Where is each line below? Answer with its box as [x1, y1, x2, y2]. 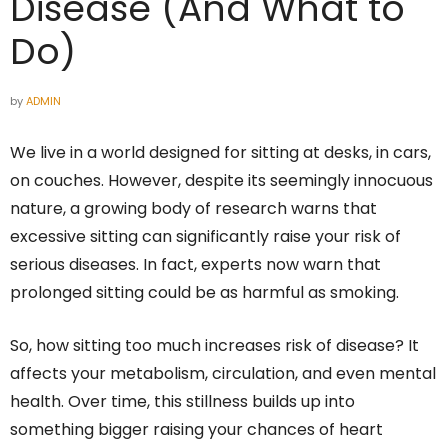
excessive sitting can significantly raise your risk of [10, 224, 401, 248]
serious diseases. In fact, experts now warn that [10, 252, 381, 276]
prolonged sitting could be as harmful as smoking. [10, 280, 399, 304]
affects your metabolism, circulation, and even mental [10, 361, 436, 385]
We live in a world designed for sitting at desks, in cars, [10, 140, 431, 164]
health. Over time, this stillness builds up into [10, 389, 355, 413]
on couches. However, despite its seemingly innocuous [10, 168, 433, 192]
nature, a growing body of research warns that [10, 196, 377, 220]
